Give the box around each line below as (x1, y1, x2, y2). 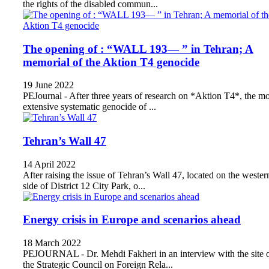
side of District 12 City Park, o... (23, 180, 145, 191)
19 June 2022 (23, 80, 74, 91)
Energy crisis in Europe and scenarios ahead (23, 213, 241, 226)
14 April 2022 (23, 159, 76, 169)
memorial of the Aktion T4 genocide (23, 55, 199, 68)
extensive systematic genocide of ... (23, 101, 156, 112)
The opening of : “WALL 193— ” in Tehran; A (23, 42, 253, 55)
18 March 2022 (23, 238, 81, 249)
